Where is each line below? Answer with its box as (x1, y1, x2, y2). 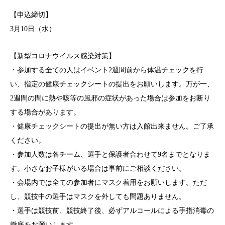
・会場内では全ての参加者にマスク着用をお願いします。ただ (10, 179, 207, 186)
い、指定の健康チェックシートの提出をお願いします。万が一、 (10, 80, 214, 88)
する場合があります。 (10, 108, 80, 116)
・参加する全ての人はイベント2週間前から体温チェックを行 (10, 66, 203, 74)
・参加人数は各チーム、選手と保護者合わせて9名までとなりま (10, 151, 210, 158)
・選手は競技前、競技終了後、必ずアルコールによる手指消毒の (10, 207, 214, 214)
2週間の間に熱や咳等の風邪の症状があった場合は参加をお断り (10, 94, 210, 102)
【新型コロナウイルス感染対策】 (10, 52, 116, 60)
